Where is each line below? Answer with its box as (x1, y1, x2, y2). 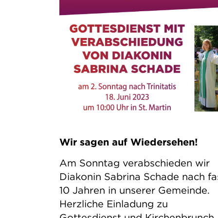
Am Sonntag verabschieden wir (59, 156, 210, 169)
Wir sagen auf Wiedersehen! (59, 135, 198, 148)
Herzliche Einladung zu (59, 197, 168, 210)
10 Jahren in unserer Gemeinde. (59, 183, 210, 196)
